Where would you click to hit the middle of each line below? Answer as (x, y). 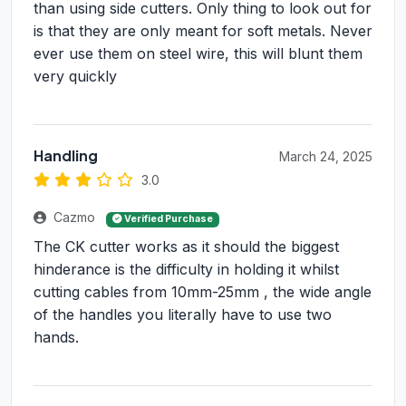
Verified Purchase (167, 219)
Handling (66, 156)
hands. (56, 338)
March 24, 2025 (326, 157)
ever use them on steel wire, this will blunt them (198, 54)
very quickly (75, 77)
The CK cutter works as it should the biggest (186, 247)
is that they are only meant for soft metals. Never (203, 31)
